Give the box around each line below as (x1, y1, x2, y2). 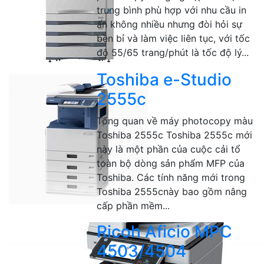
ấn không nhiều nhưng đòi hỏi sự (97, 18, 243, 30)
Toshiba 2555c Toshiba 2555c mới (97, 129, 253, 141)
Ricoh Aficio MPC (97, 222, 233, 242)
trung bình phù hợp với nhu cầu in (97, 4, 247, 16)
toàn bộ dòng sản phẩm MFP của (97, 157, 245, 169)
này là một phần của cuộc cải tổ (97, 143, 241, 155)
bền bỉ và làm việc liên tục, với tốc (97, 32, 250, 44)
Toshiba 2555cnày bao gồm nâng (97, 186, 247, 197)
